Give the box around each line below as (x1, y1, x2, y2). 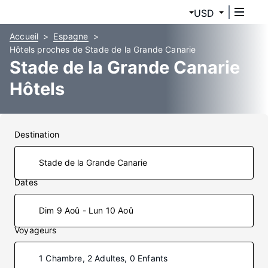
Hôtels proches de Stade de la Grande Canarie (10, 44, 196, 54)
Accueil (10, 31, 39, 41)
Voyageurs (14, 225, 57, 235)
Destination (14, 129, 59, 139)
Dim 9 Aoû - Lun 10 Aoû (39, 205, 133, 215)
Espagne (53, 31, 89, 41)
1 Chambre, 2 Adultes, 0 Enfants (39, 253, 168, 263)
